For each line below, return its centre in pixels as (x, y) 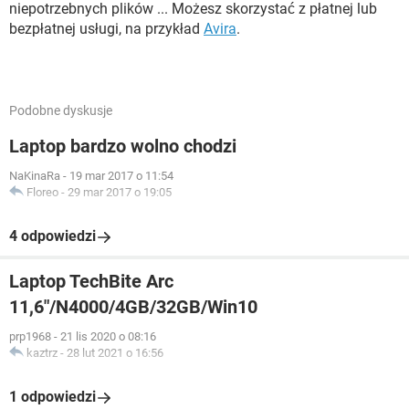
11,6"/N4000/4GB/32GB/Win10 (133, 307)
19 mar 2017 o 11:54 (121, 176)
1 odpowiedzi (52, 397)
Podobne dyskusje (61, 110)
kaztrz (42, 353)
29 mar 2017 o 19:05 (120, 192)
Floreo (42, 192)
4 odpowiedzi (52, 236)
